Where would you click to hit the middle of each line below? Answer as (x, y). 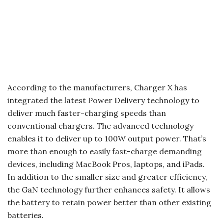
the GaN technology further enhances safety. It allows (109, 190)
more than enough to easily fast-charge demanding (105, 151)
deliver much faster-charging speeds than (87, 113)
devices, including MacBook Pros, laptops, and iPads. (106, 164)
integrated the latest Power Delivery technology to (103, 100)
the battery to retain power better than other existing (109, 203)
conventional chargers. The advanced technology (100, 126)
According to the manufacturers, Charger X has (97, 88)
